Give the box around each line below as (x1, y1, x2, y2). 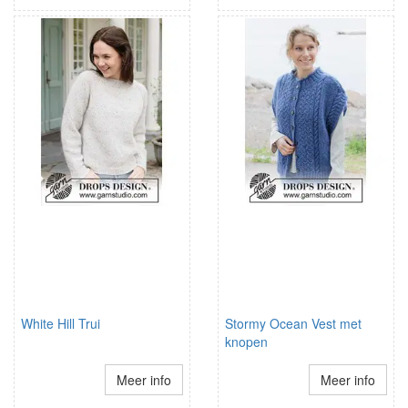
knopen (225, 332, 268, 351)
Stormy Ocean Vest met (225, 314, 362, 332)
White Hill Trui (21, 314, 100, 332)
